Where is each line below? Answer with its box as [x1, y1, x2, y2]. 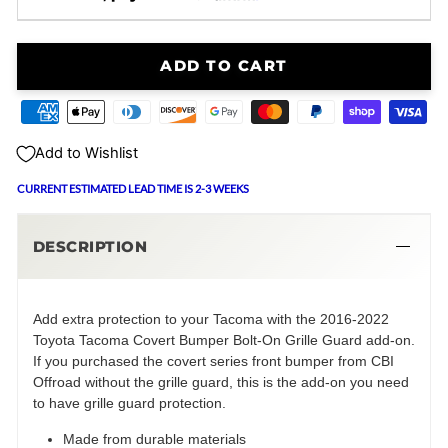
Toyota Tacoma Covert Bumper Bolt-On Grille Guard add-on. [33, 332, 415, 349]
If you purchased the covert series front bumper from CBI [33, 353, 394, 370]
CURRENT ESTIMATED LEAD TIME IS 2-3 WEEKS [17, 182, 249, 196]
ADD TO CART [160, 57, 288, 76]
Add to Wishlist [35, 144, 138, 163]
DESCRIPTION [33, 237, 147, 257]
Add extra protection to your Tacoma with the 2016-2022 [33, 311, 389, 328]
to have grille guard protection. [33, 395, 226, 412]
